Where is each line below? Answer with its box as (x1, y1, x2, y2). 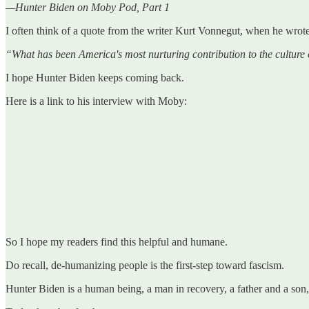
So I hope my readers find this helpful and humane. (6, 235, 228, 248)
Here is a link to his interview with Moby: (6, 94, 187, 107)
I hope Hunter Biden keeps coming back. (6, 71, 184, 83)
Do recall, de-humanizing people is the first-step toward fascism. (6, 259, 284, 271)
